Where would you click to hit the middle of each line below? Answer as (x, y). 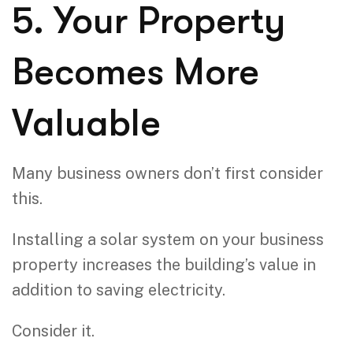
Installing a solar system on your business (168, 239)
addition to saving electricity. (119, 290)
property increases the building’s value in (164, 264)
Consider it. (53, 331)
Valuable (86, 123)
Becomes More (136, 72)
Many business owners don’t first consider (167, 173)
